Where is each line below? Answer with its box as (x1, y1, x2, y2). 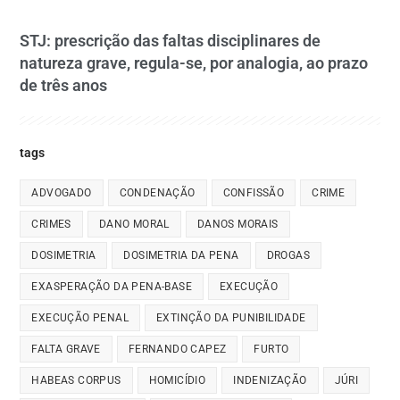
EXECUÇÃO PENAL (31, 312, 129, 325)
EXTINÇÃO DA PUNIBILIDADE (156, 312, 306, 325)
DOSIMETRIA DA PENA (123, 249, 239, 262)
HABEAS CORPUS (31, 374, 121, 387)
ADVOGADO (31, 187, 92, 200)
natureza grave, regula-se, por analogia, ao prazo (20, 54, 369, 73)
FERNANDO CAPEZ (128, 343, 227, 356)
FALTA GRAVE (31, 343, 101, 356)
